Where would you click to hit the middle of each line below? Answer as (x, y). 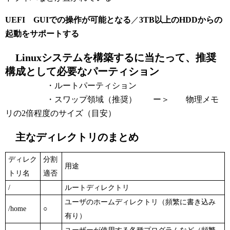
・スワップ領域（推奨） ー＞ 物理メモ (112, 100)
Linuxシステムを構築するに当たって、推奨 (111, 58)
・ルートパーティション (71, 86)
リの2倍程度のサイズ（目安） (61, 113)
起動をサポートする (42, 34)
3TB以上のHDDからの (181, 20)
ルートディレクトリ (97, 188)
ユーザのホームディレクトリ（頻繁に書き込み (140, 202)
